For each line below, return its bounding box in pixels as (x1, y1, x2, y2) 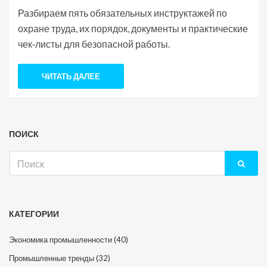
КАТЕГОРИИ (9, 209, 59, 219)
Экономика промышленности (9, 235, 114, 245)
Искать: (8, 151, 35, 162)
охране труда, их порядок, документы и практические (18, 23, 248, 35)
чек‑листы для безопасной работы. (18, 38, 170, 50)
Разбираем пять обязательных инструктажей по (18, 7, 227, 19)
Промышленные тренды (9, 253, 96, 263)
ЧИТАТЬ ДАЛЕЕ (42, 72, 100, 82)
